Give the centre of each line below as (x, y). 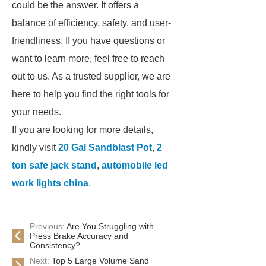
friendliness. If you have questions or (88, 41)
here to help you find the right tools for (91, 94)
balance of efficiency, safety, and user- (91, 23)
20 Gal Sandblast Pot (105, 148)
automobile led (135, 165)
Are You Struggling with (110, 226)
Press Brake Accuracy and (79, 236)
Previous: (48, 226)
